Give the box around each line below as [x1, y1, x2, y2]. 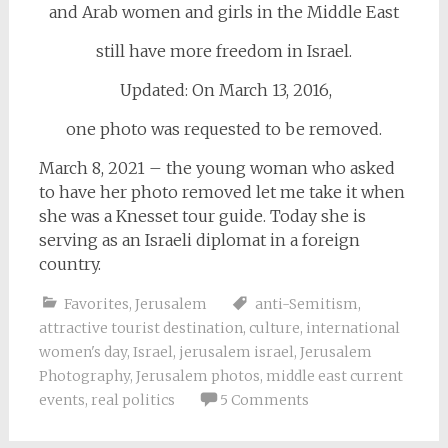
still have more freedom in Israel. [95, 40, 352, 61]
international [305, 318, 400, 337]
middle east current [265, 366, 403, 385]
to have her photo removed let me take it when [38, 181, 405, 202]
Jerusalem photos [135, 366, 260, 385]
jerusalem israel [178, 342, 294, 361]
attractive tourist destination [38, 318, 243, 337]
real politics [90, 390, 175, 409]
